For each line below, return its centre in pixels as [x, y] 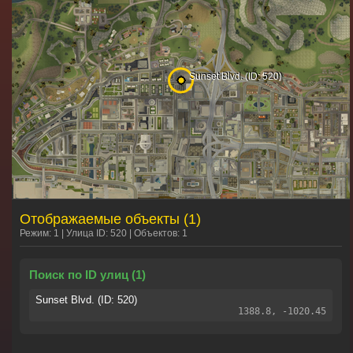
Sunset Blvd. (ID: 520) [86, 300]
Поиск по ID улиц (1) [87, 275]
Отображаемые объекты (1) [110, 219]
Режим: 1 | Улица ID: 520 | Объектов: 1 [104, 233]
